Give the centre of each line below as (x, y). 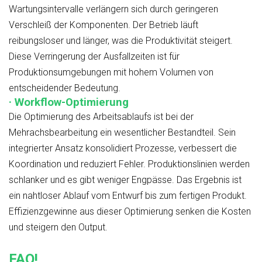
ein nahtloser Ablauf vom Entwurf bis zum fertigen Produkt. (128, 195)
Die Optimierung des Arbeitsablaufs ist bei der (101, 116)
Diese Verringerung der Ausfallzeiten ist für (94, 56)
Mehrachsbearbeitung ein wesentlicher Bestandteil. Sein (122, 132)
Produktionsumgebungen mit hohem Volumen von (111, 72)
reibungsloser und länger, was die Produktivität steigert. (121, 40)
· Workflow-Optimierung (69, 102)
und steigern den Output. (58, 227)
